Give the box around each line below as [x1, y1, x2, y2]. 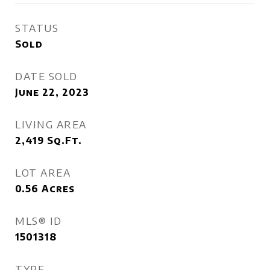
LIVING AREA [15, 118, 87, 131]
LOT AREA [15, 166, 71, 179]
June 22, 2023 [15, 86, 89, 98]
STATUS [15, 21, 58, 34]
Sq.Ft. [47, 134, 82, 146]
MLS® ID [15, 214, 62, 227]
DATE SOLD [15, 69, 78, 83]
